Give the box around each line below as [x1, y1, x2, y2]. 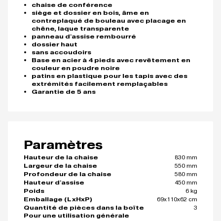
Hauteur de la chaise [24, 153, 98, 161]
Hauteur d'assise [24, 179, 84, 186]
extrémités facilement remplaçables [32, 80, 168, 88]
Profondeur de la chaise [24, 170, 111, 178]
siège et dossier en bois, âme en [32, 9, 149, 17]
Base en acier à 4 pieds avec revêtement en [32, 56, 190, 64]
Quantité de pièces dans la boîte [24, 204, 144, 212]
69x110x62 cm [157, 195, 197, 203]
